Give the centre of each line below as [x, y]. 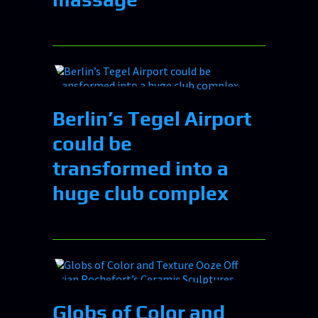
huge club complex [141, 193]
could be [92, 143]
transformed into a [141, 168]
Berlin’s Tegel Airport [152, 118]
